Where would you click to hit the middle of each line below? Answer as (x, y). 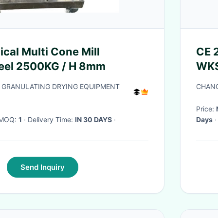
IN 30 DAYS (93, 119)
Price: (206, 109)
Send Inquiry (42, 167)
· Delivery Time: (51, 119)
